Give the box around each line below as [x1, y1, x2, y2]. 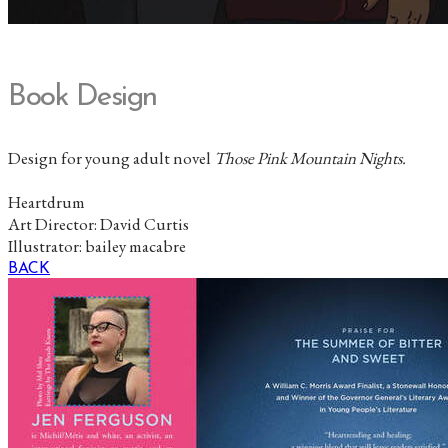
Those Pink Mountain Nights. [214, 146, 409, 169]
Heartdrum [8, 190, 85, 213]
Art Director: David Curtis [8, 212, 189, 235]
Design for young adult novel [8, 146, 214, 169]
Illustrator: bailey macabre [8, 234, 186, 257]
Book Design [8, 81, 157, 113]
